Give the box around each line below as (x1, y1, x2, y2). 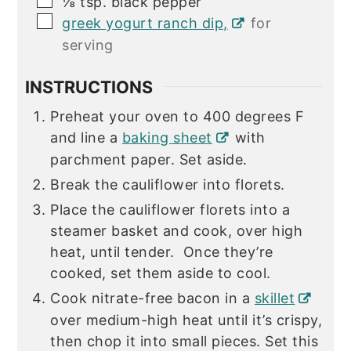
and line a (50, 129, 122, 147)
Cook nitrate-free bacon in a (50, 290, 255, 307)
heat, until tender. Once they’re (50, 244, 273, 261)
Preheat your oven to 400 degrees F (50, 108, 305, 125)
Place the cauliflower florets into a (50, 201, 291, 219)
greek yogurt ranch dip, (62, 14, 228, 31)
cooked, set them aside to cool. (50, 265, 271, 282)
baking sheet (121, 129, 212, 147)
